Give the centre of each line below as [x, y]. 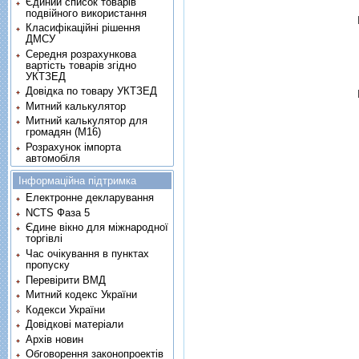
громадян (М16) [64, 132]
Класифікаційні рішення [83, 28]
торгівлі [44, 239]
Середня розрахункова [81, 54]
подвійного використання [87, 13]
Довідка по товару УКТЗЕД [92, 91]
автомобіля [53, 158]
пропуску [48, 264]
